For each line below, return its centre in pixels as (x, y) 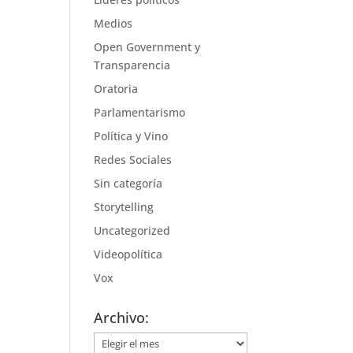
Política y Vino (131, 136)
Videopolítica (128, 254)
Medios (113, 23)
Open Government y (147, 47)
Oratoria (116, 89)
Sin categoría (128, 183)
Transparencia (132, 65)
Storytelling (124, 207)
